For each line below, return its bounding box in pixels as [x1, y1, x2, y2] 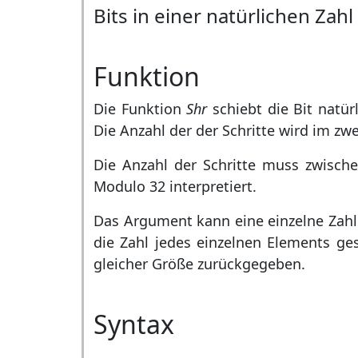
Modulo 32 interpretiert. [93, 177, 257, 196]
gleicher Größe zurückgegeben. [93, 254, 305, 273]
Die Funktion [93, 99, 187, 118]
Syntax [93, 307, 174, 341]
